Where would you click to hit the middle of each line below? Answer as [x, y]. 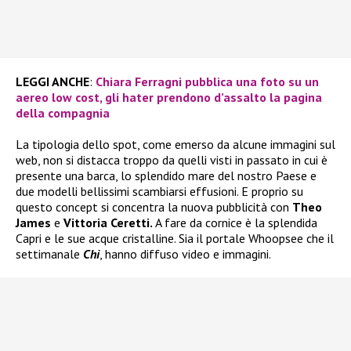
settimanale [49, 254]
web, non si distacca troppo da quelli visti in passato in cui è [172, 160]
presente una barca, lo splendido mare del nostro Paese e [166, 176]
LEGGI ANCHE [52, 82]
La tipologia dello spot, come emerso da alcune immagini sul [175, 145]
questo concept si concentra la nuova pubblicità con [154, 207]
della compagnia [63, 113]
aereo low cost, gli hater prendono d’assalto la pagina [169, 98]
